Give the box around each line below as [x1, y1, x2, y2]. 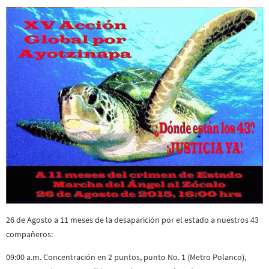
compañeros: [6, 228, 53, 240]
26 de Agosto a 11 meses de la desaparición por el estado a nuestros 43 [6, 214, 259, 225]
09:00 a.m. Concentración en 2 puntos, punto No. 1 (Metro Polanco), [6, 252, 246, 263]
